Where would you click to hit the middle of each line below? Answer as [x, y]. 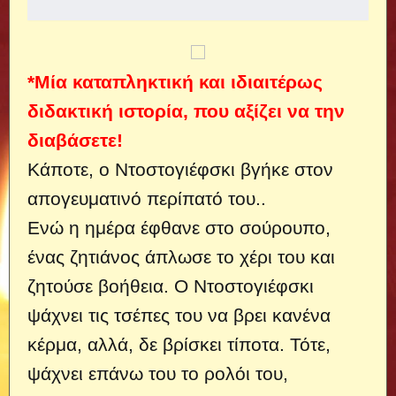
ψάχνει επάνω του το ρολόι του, [158, 373]
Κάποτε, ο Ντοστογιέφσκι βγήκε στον [180, 169]
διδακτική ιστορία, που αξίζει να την [186, 111]
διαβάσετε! [75, 140]
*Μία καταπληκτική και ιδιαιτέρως [175, 82]
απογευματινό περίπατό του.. [147, 198]
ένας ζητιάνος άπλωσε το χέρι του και [181, 257]
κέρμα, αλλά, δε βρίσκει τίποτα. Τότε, [179, 344]
